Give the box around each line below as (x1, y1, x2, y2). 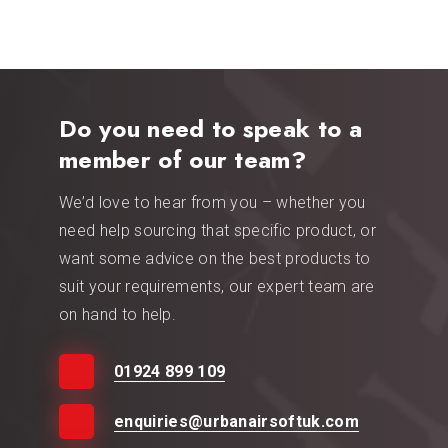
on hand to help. (59, 304, 177, 324)
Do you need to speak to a (59, 110, 363, 146)
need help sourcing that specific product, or (59, 220, 377, 240)
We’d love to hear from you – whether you (59, 192, 366, 212)
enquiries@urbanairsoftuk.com (114, 411, 359, 431)
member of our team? (59, 141, 307, 177)
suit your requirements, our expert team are (59, 276, 375, 296)
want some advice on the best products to (59, 248, 371, 268)
